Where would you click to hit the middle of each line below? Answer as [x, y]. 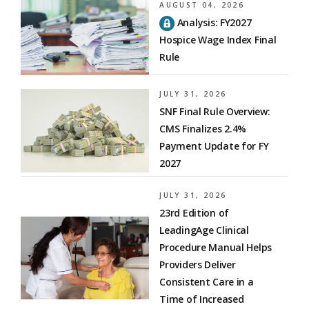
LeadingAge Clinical [204, 230]
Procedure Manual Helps [216, 248]
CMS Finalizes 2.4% [203, 129]
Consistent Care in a [207, 282]
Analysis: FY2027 [213, 22]
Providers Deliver [198, 265]
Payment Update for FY [214, 146]
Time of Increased [202, 299]
